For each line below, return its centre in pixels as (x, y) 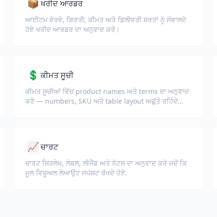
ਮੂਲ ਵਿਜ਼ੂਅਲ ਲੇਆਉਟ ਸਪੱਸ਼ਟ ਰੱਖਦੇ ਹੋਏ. (76, 173)
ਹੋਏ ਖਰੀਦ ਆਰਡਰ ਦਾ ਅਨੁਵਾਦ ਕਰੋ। (72, 29)
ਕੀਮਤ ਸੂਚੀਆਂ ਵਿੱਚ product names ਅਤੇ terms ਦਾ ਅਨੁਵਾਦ (107, 91)
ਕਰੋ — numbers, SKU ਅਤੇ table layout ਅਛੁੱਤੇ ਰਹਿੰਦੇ (101, 101)
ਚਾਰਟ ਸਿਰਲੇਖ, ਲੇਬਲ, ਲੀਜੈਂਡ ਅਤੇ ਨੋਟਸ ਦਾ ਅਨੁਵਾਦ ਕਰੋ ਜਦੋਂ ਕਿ (106, 163)
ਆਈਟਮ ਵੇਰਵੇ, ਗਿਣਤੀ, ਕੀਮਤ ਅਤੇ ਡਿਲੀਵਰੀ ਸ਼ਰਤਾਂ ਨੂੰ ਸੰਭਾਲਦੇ (106, 20)
